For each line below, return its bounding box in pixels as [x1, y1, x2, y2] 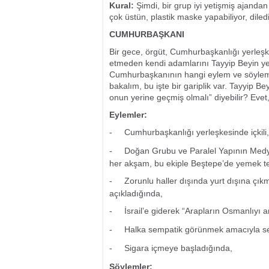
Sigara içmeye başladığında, [124, 243, 232, 253]
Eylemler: [109, 110, 147, 119]
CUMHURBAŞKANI [109, 29, 184, 39]
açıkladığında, [109, 189, 163, 198]
